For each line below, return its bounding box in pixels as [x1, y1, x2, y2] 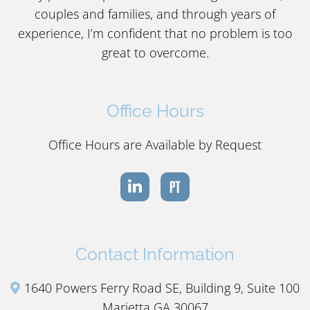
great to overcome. [101, 44, 209, 61]
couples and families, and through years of [35, 5, 275, 22]
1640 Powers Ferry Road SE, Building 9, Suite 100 [24, 279, 300, 296]
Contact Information [75, 243, 235, 264]
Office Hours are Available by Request [48, 136, 262, 153]
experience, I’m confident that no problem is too [17, 24, 293, 42]
